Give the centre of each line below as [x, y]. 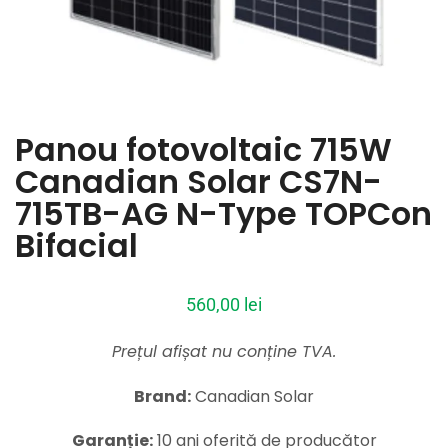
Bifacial [76, 245]
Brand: [162, 396]
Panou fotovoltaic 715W [203, 149]
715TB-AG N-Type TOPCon [223, 213]
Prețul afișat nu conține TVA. [224, 351]
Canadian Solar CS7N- [198, 181]
